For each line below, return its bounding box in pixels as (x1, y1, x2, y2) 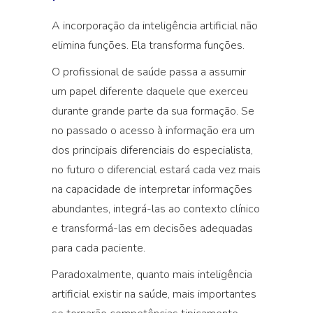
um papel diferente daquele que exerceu (52, 84, 248, 99)
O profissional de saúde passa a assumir (52, 64, 246, 80)
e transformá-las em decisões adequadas (52, 221, 253, 236)
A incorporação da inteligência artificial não (52, 18, 258, 34)
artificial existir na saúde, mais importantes (52, 286, 256, 302)
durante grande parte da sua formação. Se (52, 103, 254, 119)
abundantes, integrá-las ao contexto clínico (52, 201, 260, 217)
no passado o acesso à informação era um (52, 123, 254, 138)
